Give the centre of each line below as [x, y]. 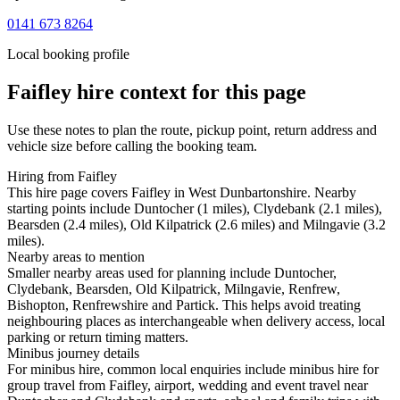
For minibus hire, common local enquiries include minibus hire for [193, 370]
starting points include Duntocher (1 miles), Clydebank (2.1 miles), [195, 209]
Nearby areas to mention [76, 257]
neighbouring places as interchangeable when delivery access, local [196, 321]
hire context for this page [189, 92]
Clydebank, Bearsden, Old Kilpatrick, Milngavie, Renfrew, [174, 289]
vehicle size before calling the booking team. [132, 146]
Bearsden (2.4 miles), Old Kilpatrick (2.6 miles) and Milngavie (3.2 [196, 225]
